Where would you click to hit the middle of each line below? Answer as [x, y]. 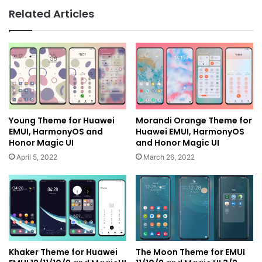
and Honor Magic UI [177, 142]
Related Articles [51, 14]
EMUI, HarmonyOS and [56, 131]
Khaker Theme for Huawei [63, 252]
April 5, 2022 [37, 157]
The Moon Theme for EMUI [190, 252]
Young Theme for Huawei [62, 120]
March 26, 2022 [169, 157]
